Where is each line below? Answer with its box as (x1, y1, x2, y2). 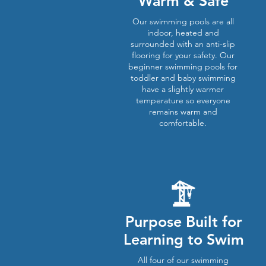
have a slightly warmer (142, 84, 224, 94)
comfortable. (159, 118, 207, 128)
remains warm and (148, 106, 217, 117)
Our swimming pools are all (132, 16, 234, 27)
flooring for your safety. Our (131, 50, 235, 61)
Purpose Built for (125, 213, 242, 230)
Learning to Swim (123, 230, 244, 248)
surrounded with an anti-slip (131, 39, 235, 49)
